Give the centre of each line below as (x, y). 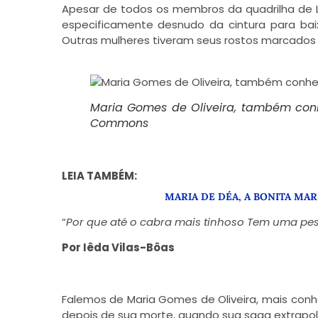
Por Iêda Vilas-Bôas (118, 247)
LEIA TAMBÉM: (99, 175)
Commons (119, 124)
